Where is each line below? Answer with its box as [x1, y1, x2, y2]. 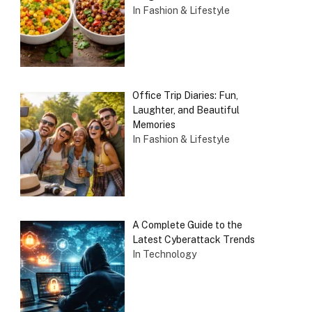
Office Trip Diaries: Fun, [132, 90, 238, 102]
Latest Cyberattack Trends [132, 234, 255, 246]
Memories [132, 119, 175, 131]
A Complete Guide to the [132, 219, 242, 231]
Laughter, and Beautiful [132, 104, 240, 116]
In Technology [132, 249, 196, 260]
